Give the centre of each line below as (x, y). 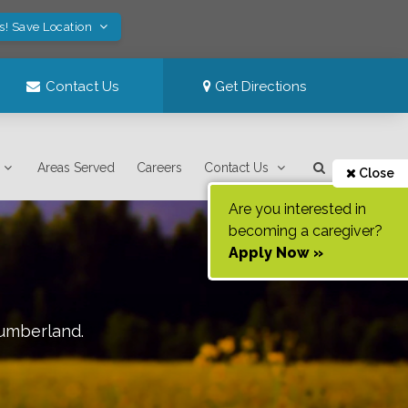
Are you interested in (297, 209)
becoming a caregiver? (306, 231)
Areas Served (76, 168)
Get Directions (259, 87)
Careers (160, 168)
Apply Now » (276, 253)
